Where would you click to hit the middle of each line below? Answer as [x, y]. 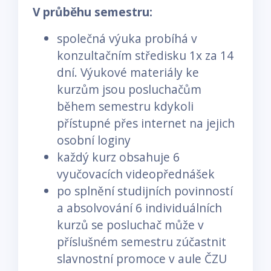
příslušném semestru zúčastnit [142, 241]
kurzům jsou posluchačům [129, 89]
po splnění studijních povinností [145, 191]
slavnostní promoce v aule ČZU [142, 258]
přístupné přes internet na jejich [146, 123]
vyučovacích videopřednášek [136, 174]
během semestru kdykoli [125, 106]
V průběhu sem [76, 11]
